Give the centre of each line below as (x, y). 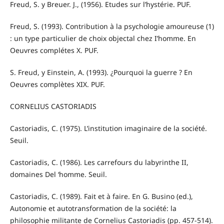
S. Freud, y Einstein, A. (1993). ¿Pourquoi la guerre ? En (101, 72)
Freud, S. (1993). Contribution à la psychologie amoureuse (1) (112, 26)
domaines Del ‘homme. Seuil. (58, 174)
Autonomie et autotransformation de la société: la (93, 208)
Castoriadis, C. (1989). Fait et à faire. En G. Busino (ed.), (101, 196)
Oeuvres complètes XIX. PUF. (57, 84)
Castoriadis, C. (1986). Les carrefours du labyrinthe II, (99, 162)
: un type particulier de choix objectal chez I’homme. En (103, 38)
